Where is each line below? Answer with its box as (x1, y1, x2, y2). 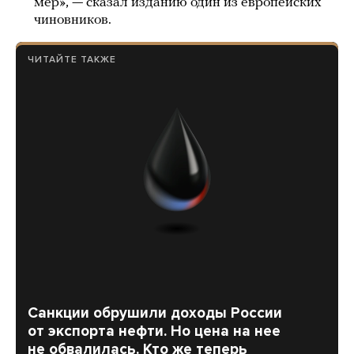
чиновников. (34, 13, 111, 28)
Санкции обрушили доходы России (28, 304, 282, 322)
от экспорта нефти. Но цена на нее (28, 322, 281, 341)
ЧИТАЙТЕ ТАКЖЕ (28, 54, 116, 65)
